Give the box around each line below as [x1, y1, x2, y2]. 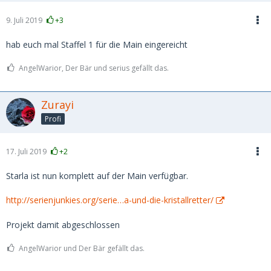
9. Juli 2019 [6, 15, 42, 25]
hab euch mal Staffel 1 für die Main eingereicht [6, 39, 188, 50]
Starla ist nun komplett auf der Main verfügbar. [6, 170, 188, 181]
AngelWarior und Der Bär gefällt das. [19, 243, 145, 253]
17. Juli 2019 [6, 146, 47, 157]
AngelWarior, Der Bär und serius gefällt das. [19, 63, 169, 73]
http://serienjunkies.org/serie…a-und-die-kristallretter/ [6, 194, 214, 206]
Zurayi [41, 97, 74, 112]
